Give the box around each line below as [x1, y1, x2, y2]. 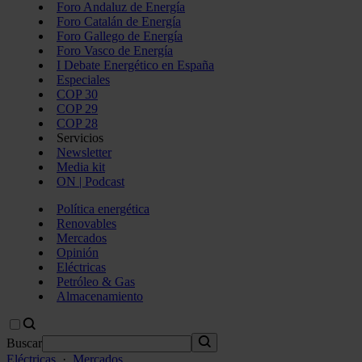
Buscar [6, 336, 42, 350]
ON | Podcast [57, 175, 124, 188]
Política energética [57, 202, 149, 216]
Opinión [57, 246, 99, 259]
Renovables [57, 217, 116, 230]
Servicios [57, 131, 103, 145]
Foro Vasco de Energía [57, 44, 173, 57]
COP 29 [57, 102, 98, 116]
